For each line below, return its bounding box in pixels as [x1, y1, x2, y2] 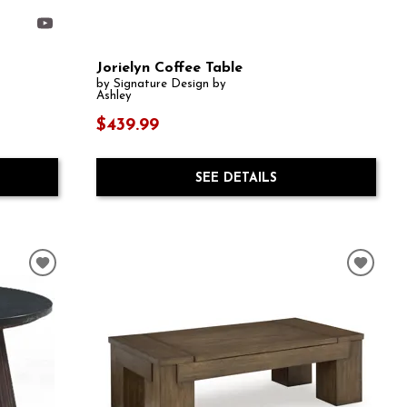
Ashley [95, 90, 132, 103]
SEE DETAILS [194, 171, 277, 185]
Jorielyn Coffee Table [95, 61, 243, 76]
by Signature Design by [95, 78, 226, 91]
